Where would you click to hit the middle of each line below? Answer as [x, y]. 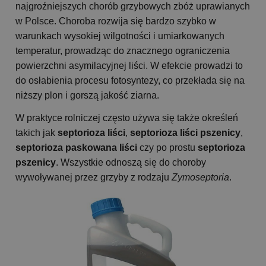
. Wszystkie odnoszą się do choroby [131, 163]
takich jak [37, 133]
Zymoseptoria [200, 178]
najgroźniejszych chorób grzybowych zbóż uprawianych [133, 7]
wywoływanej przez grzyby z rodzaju [94, 178]
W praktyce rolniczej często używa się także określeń [127, 118]
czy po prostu [167, 148]
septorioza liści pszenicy [185, 133]
